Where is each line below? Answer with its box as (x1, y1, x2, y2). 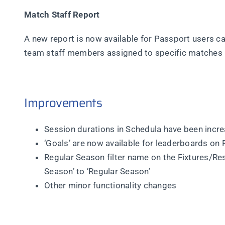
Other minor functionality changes (44, 180, 177, 190)
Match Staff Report (24, 9, 100, 20)
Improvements (24, 93, 102, 113)
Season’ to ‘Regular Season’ (44, 166, 150, 176)
